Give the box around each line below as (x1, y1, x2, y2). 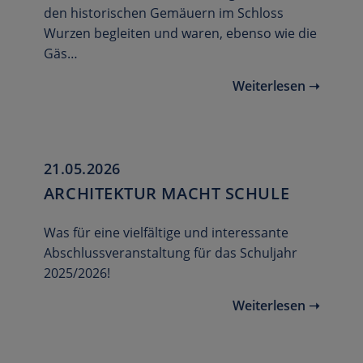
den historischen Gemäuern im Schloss (43, 4, 284, 23)
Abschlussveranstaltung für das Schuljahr (43, 244, 297, 263)
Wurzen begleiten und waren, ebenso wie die (43, 24, 317, 43)
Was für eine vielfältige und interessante (43, 224, 288, 242)
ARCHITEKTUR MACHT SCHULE (43, 182, 290, 205)
